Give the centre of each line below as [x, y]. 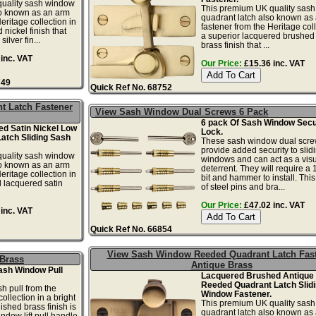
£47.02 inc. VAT [273, 205]
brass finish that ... [235, 44]
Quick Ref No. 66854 [132, 229]
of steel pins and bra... [243, 186]
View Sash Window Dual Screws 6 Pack [182, 111]
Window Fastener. [236, 293]
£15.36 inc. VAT [273, 63]
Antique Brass [221, 265]
